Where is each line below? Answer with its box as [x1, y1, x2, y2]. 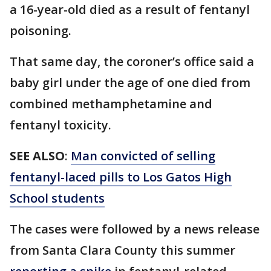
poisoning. [10, 22, 74, 39]
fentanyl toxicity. [10, 117, 111, 134]
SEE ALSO [10, 148, 65, 165]
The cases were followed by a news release [10, 221, 260, 238]
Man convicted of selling [71, 148, 215, 165]
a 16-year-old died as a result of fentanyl [10, 1, 250, 18]
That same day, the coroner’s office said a [10, 53, 254, 70]
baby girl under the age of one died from [10, 74, 250, 91]
